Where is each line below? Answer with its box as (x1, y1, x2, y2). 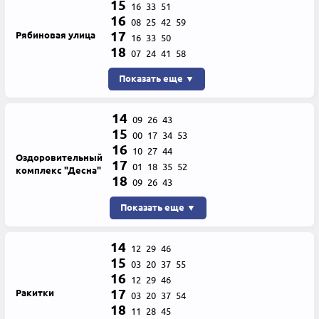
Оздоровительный (16, 152, 103, 162)
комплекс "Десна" (16, 164, 101, 175)
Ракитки (16, 287, 54, 298)
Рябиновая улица (16, 29, 95, 40)
